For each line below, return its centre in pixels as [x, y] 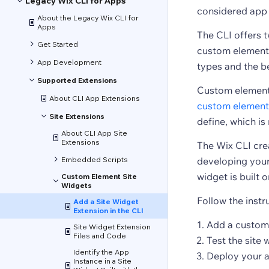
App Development [69, 62]
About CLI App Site [94, 133]
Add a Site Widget [106, 201]
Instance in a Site [102, 261]
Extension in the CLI [108, 210]
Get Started [58, 44]
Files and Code [100, 236]
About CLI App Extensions [95, 98]
